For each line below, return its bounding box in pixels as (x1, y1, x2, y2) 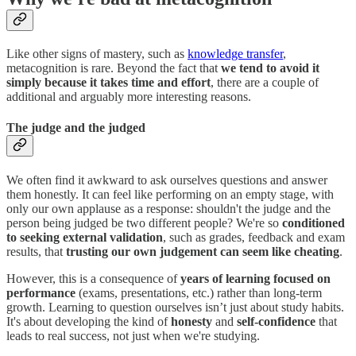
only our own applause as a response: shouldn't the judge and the (6, 202, 331, 216)
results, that (6, 245, 66, 259)
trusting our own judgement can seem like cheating (66, 245, 339, 259)
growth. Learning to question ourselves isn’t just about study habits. (6, 300, 344, 315)
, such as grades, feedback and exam (163, 230, 345, 245)
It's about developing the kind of (6, 315, 171, 329)
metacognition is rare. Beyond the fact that (6, 60, 221, 75)
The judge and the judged (6, 121, 145, 135)
